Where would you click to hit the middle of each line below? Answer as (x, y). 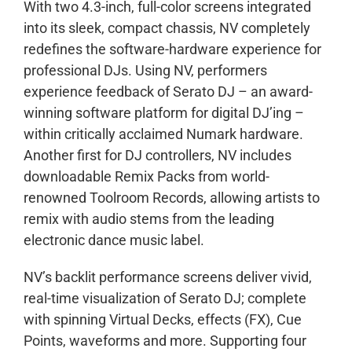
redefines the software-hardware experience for (172, 49)
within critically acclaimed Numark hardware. (163, 134)
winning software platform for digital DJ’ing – (164, 113)
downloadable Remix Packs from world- (147, 177)
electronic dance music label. (114, 240)
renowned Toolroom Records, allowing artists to (172, 198)
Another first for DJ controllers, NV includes (158, 156)
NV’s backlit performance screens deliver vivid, (168, 277)
